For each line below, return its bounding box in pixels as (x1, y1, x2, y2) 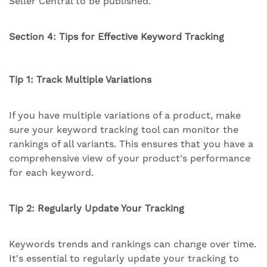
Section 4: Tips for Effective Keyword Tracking (9, 31, 224, 43)
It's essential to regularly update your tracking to (9, 253, 239, 265)
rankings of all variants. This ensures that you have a (9, 138, 253, 150)
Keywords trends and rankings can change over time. (9, 238, 256, 250)
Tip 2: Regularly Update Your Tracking (9, 203, 184, 215)
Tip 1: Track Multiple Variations (9, 74, 151, 86)
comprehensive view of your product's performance (9, 153, 250, 164)
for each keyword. (9, 167, 94, 179)
